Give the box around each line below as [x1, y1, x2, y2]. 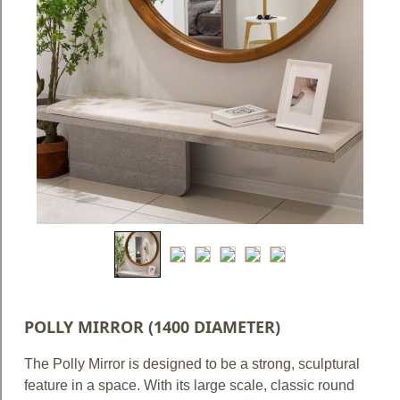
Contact [29, 114, 82, 134]
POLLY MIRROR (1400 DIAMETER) [24, 316, 280, 337]
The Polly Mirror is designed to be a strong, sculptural [24, 356, 360, 371]
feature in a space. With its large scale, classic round [24, 378, 354, 393]
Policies [29, 79, 80, 98]
